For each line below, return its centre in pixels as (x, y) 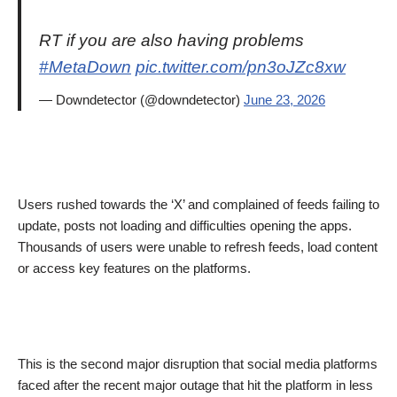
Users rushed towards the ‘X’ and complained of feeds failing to (198, 205)
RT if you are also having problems (171, 41)
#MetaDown (85, 67)
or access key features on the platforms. (134, 269)
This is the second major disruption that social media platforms (198, 364)
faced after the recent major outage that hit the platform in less (195, 385)
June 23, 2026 (284, 100)
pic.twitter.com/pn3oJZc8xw (241, 67)
